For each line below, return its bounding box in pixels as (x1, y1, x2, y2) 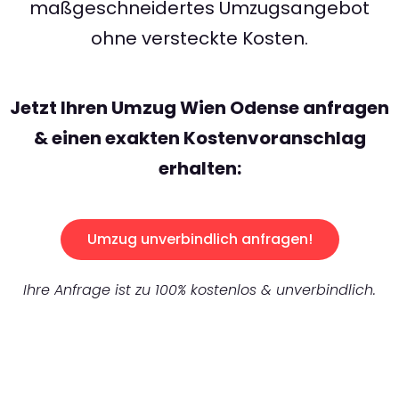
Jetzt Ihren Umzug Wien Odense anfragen (10, 95, 389, 121)
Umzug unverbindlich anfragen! (86, 229, 313, 250)
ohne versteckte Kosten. (91, 26, 308, 52)
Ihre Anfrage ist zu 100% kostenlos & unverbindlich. (23, 280, 376, 301)
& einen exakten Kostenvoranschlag (33, 126, 366, 151)
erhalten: (158, 156, 241, 182)
